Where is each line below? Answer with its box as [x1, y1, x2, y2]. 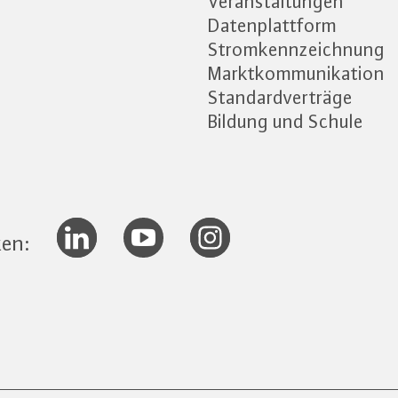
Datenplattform [208, 14, 337, 36]
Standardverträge [208, 86, 353, 108]
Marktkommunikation [208, 62, 385, 84]
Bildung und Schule [208, 110, 363, 132]
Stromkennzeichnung [208, 38, 385, 60]
